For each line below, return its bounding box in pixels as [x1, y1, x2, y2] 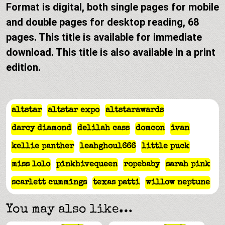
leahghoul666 [80, 143, 136, 151]
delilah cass [77, 125, 130, 133]
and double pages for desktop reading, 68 [6, 16, 199, 29]
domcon [136, 125, 165, 133]
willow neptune [146, 179, 210, 187]
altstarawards [105, 106, 164, 115]
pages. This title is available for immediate [6, 31, 202, 44]
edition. [6, 61, 41, 74]
